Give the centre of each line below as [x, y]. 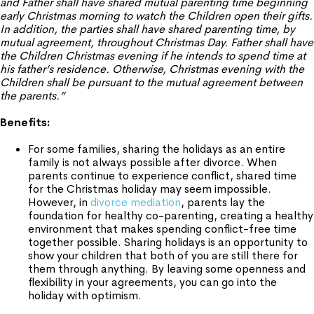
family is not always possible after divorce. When [152, 162]
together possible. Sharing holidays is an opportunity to [168, 242]
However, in [59, 202]
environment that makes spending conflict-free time [162, 229]
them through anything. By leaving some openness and [167, 269]
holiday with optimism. [85, 295]
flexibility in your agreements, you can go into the [152, 282]
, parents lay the [223, 202]
